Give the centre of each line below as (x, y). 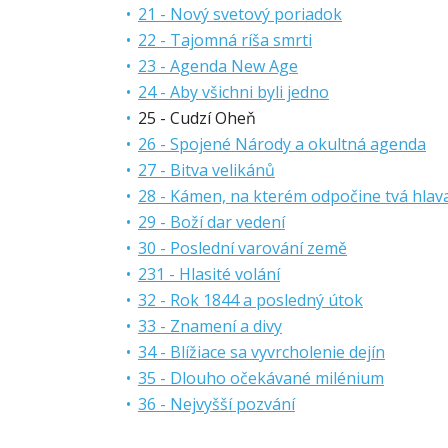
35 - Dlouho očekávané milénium (261, 378)
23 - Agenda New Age (218, 66)
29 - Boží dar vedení (211, 222)
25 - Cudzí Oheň (197, 118)
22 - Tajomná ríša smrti (225, 40)
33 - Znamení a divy (210, 326)
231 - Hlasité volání (209, 274)
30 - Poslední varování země (242, 248)
